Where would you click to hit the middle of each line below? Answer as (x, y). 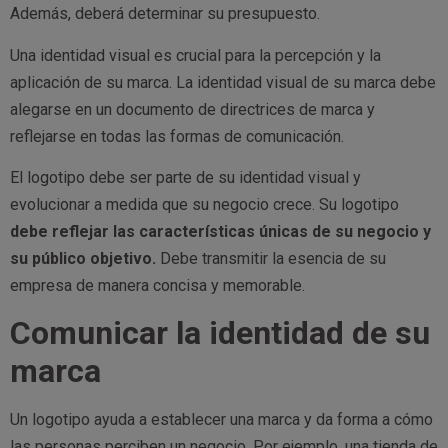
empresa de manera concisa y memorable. (157, 286)
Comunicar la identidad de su (220, 332)
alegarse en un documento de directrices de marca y (192, 109)
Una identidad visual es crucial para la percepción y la (195, 55)
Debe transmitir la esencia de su (273, 259)
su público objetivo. (85, 259)
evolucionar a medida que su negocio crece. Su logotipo (204, 205)
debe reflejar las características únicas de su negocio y (220, 232)
